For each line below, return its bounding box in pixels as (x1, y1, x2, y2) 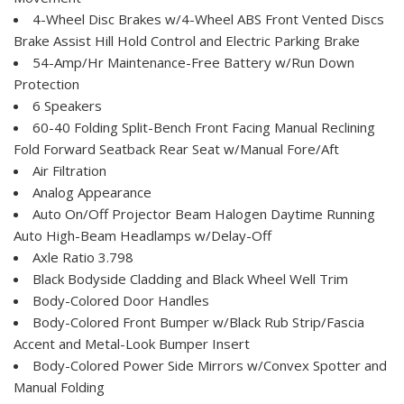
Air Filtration (32, 161, 106, 180)
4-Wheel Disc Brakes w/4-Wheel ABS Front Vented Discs (32, 10, 384, 29)
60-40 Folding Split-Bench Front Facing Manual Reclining (32, 118, 375, 137)
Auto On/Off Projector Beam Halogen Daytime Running (32, 205, 375, 224)
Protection (14, 75, 79, 94)
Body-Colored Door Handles (32, 291, 209, 310)
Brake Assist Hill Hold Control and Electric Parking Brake (14, 32, 360, 50)
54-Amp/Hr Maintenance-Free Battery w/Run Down (32, 53, 354, 72)
